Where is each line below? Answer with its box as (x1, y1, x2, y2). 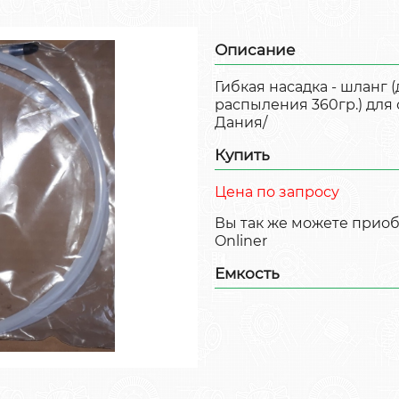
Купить (215, 145, 270, 164)
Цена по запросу (215, 183, 339, 200)
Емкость (215, 264, 280, 282)
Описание (215, 40, 296, 59)
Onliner (215, 232, 267, 249)
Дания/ (215, 113, 267, 131)
